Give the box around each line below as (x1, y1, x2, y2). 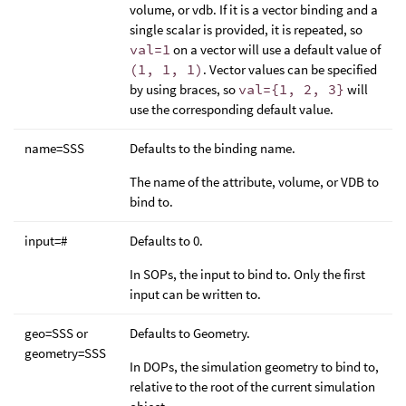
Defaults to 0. (130, 232, 203, 250)
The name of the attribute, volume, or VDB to (130, 173, 379, 191)
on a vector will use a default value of (170, 41, 381, 59)
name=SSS (24, 140, 84, 158)
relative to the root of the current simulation (130, 378, 375, 396)
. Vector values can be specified (203, 61, 377, 79)
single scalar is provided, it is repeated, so (130, 21, 362, 39)
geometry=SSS (24, 344, 106, 362)
